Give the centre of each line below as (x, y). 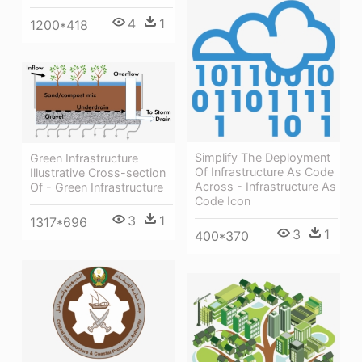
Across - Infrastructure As (265, 186)
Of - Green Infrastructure (97, 187)
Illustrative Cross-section (98, 172)
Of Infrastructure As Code (264, 171)
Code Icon (223, 200)
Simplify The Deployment (263, 157)
